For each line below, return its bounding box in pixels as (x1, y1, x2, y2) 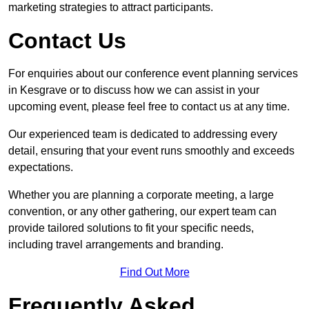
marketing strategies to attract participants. (8, 1, 213, 14)
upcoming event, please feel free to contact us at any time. (8, 101, 290, 113)
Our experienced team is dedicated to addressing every (8, 128, 277, 141)
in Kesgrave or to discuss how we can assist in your (8, 84, 259, 97)
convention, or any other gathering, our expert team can (8, 206, 277, 218)
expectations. (8, 161, 73, 174)
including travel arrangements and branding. (8, 239, 223, 251)
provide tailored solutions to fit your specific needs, (8, 222, 254, 235)
